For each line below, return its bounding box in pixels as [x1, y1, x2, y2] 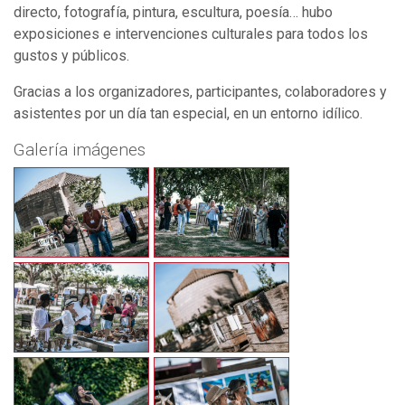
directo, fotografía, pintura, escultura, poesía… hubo [14, 3, 333, 21]
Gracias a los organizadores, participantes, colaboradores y [14, 82, 387, 100]
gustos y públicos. [14, 46, 129, 64]
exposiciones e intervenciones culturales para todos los [14, 24, 368, 42]
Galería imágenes [14, 138, 146, 160]
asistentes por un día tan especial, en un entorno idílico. [14, 104, 363, 122]
